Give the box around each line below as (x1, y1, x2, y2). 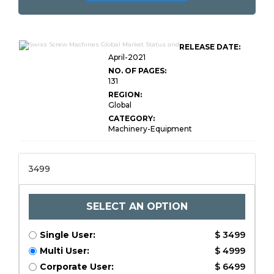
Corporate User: (40, 261, 114, 272)
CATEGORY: (108, 114, 155, 123)
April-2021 (108, 53, 146, 62)
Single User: (40, 229, 95, 240)
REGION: (108, 90, 142, 99)
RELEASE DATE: (179, 42, 240, 51)
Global (108, 100, 131, 109)
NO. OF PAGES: (108, 66, 166, 75)
